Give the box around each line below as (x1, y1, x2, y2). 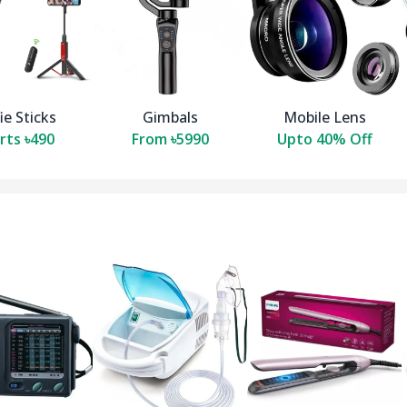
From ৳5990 (131, 129, 209, 150)
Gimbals (142, 107, 198, 128)
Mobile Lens (283, 107, 366, 128)
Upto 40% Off (276, 129, 372, 150)
